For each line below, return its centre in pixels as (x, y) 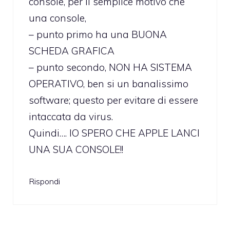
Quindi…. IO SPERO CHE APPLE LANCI (114, 133)
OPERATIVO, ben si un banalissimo (109, 84)
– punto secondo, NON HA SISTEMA (110, 68)
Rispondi (44, 181)
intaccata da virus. (71, 117)
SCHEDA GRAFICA (72, 51)
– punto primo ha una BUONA (98, 35)
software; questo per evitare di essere (113, 100)
